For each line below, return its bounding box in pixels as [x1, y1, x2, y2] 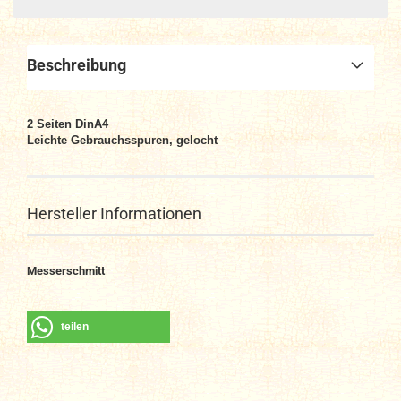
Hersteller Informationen [27, 204, 201, 223]
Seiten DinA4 [37, 117, 108, 131]
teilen [61, 320, 89, 333]
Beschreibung [27, 55, 126, 74]
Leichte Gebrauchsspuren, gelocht [27, 133, 218, 147]
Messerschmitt [27, 264, 105, 277]
